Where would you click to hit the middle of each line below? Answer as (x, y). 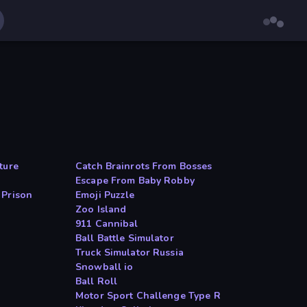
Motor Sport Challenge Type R (148, 296)
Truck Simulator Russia (130, 253)
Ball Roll (97, 282)
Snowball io (105, 267)
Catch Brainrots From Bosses (144, 167)
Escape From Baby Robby (135, 181)
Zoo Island (101, 210)
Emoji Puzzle (105, 195)
